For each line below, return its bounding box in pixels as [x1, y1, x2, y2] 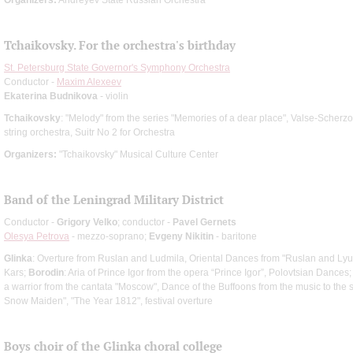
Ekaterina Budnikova [4, 90, 98, 102]
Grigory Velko [57, 216, 117, 228]
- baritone [214, 230, 257, 242]
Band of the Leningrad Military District [4, 191, 224, 207]
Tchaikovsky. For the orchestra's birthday [4, 37, 236, 53]
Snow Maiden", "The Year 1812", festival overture [4, 295, 213, 307]
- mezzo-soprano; [69, 230, 149, 242]
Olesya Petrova [4, 230, 69, 242]
